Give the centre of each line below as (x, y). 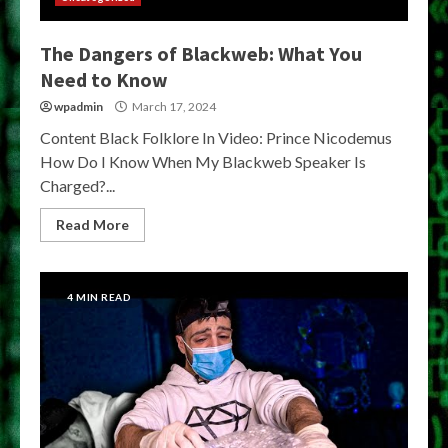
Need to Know (104, 79)
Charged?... (77, 185)
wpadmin (78, 106)
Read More (92, 224)
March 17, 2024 (173, 106)
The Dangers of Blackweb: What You (201, 53)
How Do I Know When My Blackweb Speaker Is (203, 161)
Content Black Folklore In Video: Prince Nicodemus (216, 137)
